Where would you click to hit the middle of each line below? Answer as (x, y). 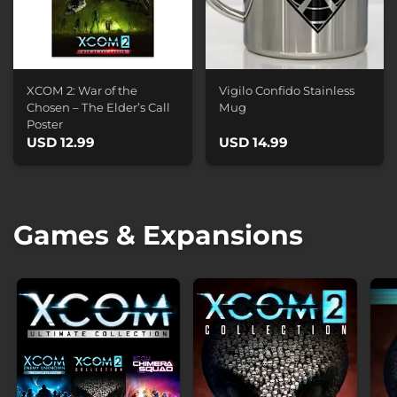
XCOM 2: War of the (82, 90)
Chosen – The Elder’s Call (98, 107)
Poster (45, 124)
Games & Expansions (158, 235)
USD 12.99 (61, 142)
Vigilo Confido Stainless (286, 90)
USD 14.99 (253, 142)
